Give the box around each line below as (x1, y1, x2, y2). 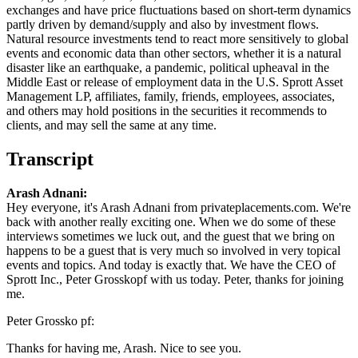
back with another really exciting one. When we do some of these (6, 214, 336, 229)
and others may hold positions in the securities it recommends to (6, 103, 327, 117)
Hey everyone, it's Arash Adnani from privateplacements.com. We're (6, 200, 351, 214)
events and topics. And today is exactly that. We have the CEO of (6, 257, 336, 272)
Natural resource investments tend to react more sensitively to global (6, 31, 348, 46)
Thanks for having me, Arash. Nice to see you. (6, 340, 241, 355)
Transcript (6, 148, 93, 169)
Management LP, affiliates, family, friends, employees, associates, (6, 89, 335, 103)
